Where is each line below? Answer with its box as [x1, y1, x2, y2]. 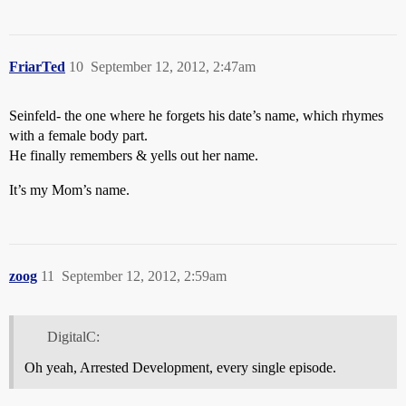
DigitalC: [46, 328, 100, 344]
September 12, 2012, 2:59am [62, 268, 227, 284]
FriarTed [9, 59, 65, 74]
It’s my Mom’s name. [9, 182, 130, 198]
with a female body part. [9, 128, 148, 143]
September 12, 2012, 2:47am [91, 59, 256, 74]
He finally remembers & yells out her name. [9, 148, 258, 163]
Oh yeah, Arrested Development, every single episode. [24, 359, 336, 375]
